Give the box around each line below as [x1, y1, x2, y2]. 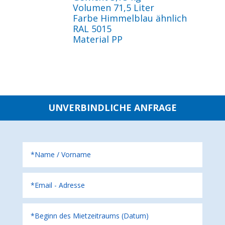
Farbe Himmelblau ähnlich [72, 12, 187, 24]
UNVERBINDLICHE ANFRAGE [48, 101, 177, 114]
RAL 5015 [72, 23, 111, 35]
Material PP [72, 33, 123, 45]
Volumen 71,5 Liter [72, 2, 154, 14]
